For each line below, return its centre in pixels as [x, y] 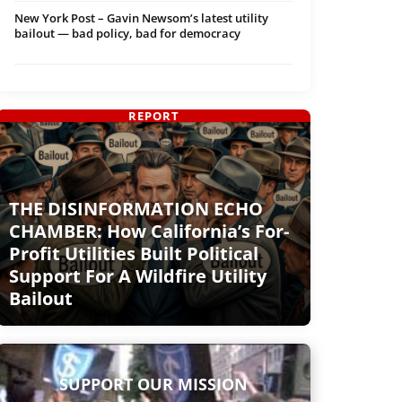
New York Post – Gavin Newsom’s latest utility [141, 18]
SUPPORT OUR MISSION [153, 384]
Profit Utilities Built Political [134, 253]
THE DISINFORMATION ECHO [136, 208]
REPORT [153, 116]
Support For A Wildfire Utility [138, 275]
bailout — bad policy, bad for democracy [127, 34]
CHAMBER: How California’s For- [149, 231]
